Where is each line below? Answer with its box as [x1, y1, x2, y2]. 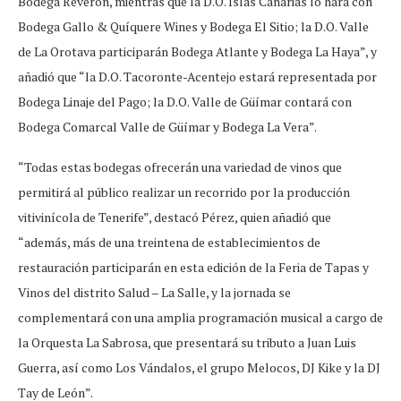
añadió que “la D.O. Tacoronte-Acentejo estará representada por [18, 67, 377, 85]
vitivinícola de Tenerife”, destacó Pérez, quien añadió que [18, 208, 331, 226]
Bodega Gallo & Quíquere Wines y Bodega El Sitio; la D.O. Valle [18, 17, 369, 35]
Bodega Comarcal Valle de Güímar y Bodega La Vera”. [18, 117, 317, 135]
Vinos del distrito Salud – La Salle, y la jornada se [18, 283, 291, 301]
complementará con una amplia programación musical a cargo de [18, 308, 383, 326]
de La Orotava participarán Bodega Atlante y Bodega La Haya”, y [18, 42, 377, 60]
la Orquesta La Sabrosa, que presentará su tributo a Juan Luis [18, 333, 356, 351]
